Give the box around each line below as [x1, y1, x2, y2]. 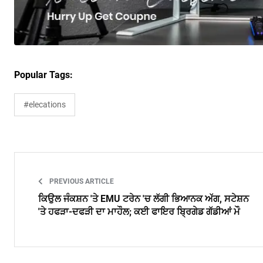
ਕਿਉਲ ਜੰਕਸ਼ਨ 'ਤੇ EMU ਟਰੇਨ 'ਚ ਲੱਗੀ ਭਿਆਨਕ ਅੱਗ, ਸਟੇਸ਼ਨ [38, 193, 249, 204]
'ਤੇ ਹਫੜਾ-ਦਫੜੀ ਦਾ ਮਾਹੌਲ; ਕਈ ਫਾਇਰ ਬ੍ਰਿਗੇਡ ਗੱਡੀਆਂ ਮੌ [38, 205, 240, 217]
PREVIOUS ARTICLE [48, 177, 114, 186]
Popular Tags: [14, 69, 73, 80]
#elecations [23, 99, 66, 109]
